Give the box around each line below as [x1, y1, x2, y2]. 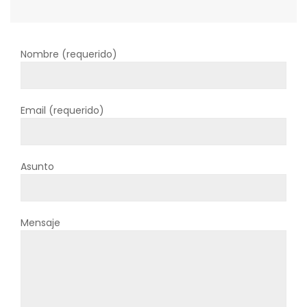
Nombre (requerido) [21, 47, 117, 61]
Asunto [21, 159, 54, 173]
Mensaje [21, 215, 60, 230]
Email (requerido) [21, 103, 104, 117]
